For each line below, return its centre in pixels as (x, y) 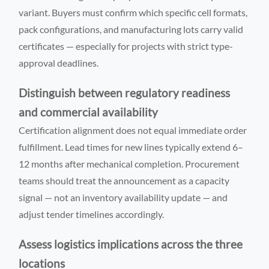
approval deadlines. (59, 62)
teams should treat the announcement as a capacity (124, 180)
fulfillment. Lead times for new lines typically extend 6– (131, 147)
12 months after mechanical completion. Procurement (129, 163)
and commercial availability (89, 112)
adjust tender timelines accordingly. (92, 214)
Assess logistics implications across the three (131, 244)
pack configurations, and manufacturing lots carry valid (131, 29)
